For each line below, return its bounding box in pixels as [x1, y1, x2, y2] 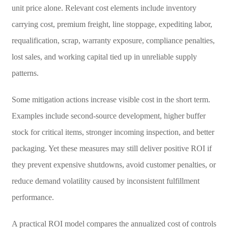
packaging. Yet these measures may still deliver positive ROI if [11, 144, 212, 153]
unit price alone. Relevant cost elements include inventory [11, 3, 196, 12]
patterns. [11, 68, 39, 77]
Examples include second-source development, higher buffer [11, 111, 206, 120]
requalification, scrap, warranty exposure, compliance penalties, [11, 36, 215, 45]
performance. [11, 192, 54, 202]
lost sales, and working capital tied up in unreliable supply [11, 52, 197, 61]
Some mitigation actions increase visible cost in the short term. [11, 95, 210, 104]
